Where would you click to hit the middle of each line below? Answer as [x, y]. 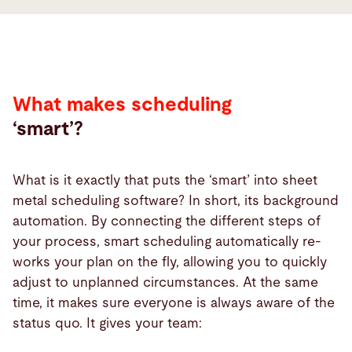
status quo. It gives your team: [109, 323]
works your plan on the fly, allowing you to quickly [170, 262]
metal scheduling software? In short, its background [176, 200]
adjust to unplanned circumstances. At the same [165, 282]
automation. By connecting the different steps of [167, 221]
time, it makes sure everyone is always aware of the [174, 302]
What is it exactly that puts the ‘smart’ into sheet [165, 180]
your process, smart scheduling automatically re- [167, 241]
